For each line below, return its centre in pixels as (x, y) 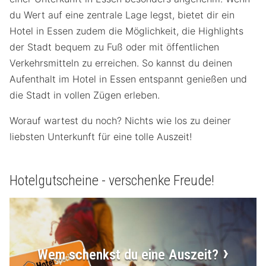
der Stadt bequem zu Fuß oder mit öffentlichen (114, 47)
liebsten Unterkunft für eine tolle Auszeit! (101, 136)
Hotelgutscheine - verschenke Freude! (112, 180)
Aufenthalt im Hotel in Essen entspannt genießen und (128, 79)
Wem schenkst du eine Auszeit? (128, 254)
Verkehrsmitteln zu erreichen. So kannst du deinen (121, 63)
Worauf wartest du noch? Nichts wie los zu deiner (120, 120)
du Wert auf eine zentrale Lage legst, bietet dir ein (122, 15)
